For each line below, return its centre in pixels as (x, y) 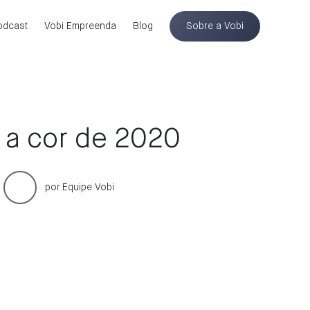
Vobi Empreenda (80, 26)
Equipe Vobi (88, 188)
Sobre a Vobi (215, 26)
